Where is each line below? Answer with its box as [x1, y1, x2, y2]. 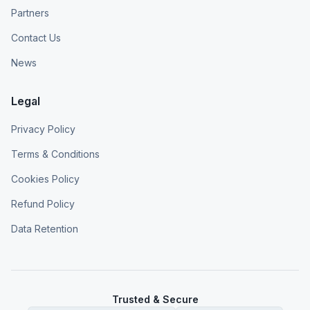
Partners [11, 7, 49, 19]
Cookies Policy [11, 173, 80, 185]
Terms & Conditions [11, 148, 100, 160]
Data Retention [11, 223, 78, 235]
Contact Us [11, 32, 61, 44]
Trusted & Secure [111, 293, 199, 305]
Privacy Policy [11, 123, 75, 135]
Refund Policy [11, 198, 75, 210]
